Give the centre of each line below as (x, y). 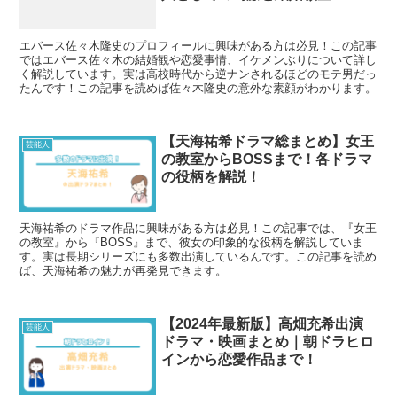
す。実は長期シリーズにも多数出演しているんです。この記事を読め (198, 257)
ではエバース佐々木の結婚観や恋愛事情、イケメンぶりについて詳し (198, 59)
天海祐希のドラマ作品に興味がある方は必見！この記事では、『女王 (198, 229)
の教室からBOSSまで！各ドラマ (267, 159)
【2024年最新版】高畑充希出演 (263, 324)
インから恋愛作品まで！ (240, 360)
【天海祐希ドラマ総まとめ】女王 (268, 141)
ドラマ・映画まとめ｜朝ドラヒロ (268, 342)
